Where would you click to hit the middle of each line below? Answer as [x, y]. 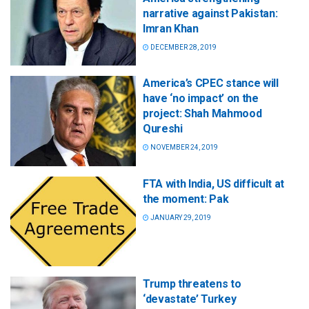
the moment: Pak [186, 199]
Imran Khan [171, 29]
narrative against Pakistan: [210, 14]
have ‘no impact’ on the [201, 99]
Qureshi [163, 129]
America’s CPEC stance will [211, 83]
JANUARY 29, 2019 [180, 217]
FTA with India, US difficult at [214, 183]
